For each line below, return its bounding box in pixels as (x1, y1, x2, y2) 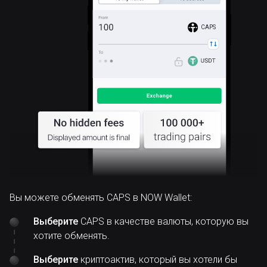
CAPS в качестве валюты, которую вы (78, 216, 249, 227)
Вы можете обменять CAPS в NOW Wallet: (10, 192, 192, 203)
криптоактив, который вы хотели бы (78, 254, 237, 265)
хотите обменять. (33, 230, 110, 241)
